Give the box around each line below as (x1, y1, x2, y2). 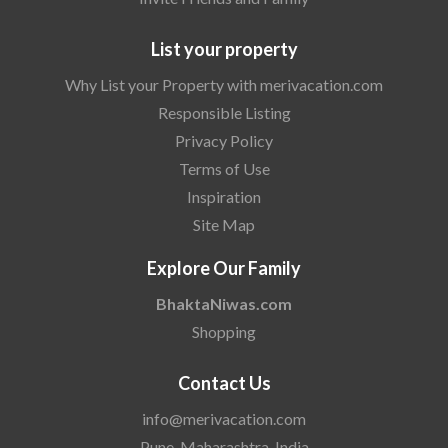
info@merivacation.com (142, 409, 306, 429)
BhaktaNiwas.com (156, 294, 292, 314)
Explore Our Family (147, 257, 301, 280)
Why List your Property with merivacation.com (65, 75, 383, 95)
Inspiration (187, 187, 261, 207)
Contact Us (177, 372, 271, 395)
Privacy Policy (175, 131, 273, 151)
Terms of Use (178, 159, 270, 179)
